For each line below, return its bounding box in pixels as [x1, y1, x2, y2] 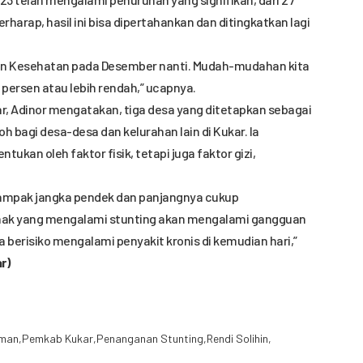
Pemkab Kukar [22, 331, 93, 345]
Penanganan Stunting [96, 331, 203, 345]
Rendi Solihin [207, 331, 268, 345]
